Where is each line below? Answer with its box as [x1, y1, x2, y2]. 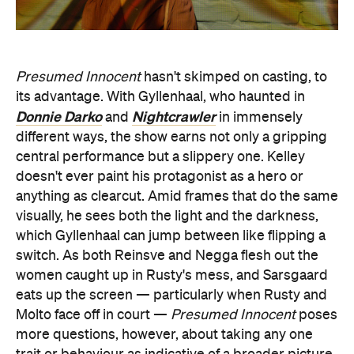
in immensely [216, 110, 303, 125]
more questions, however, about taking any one [16, 327, 313, 342]
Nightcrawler [132, 108, 216, 125]
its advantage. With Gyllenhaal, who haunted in [16, 89, 305, 104]
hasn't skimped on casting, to [141, 70, 327, 85]
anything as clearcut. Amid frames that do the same [16, 189, 338, 204]
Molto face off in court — [16, 307, 171, 322]
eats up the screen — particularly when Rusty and [16, 288, 327, 303]
